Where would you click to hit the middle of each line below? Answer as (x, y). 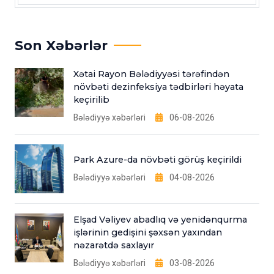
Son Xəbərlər (61, 45)
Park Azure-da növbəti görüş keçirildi (157, 160)
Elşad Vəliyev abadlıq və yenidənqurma (160, 220)
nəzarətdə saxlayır (114, 245)
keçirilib (91, 100)
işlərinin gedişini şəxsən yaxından (148, 232)
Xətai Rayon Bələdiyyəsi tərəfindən (151, 74)
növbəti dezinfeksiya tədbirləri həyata (158, 87)
